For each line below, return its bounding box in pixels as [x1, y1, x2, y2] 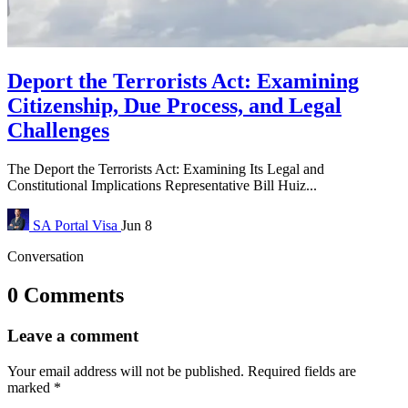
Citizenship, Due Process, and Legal [7, 94, 342, 118]
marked [7, 379, 54, 395]
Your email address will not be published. [7, 362, 248, 379]
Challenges [7, 118, 109, 143]
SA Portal [33, 218, 88, 234]
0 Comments [7, 282, 124, 307]
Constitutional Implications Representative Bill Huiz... [7, 178, 317, 194]
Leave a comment [7, 325, 138, 345]
